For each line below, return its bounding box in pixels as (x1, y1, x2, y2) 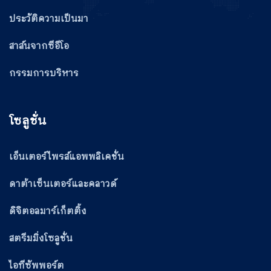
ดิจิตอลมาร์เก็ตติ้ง (9, 203, 87, 219)
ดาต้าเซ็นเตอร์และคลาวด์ (9, 176, 117, 192)
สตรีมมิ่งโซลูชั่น (9, 230, 73, 246)
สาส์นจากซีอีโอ (9, 38, 69, 54)
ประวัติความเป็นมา (9, 11, 88, 27)
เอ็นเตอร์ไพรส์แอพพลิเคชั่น (9, 149, 124, 165)
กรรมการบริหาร (9, 65, 79, 81)
